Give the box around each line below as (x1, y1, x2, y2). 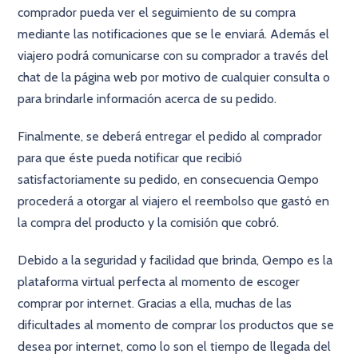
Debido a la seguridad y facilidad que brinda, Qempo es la (18, 253, 333, 268)
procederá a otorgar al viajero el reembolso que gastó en (18, 193, 330, 209)
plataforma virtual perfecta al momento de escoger (18, 274, 300, 289)
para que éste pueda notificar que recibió (18, 150, 243, 165)
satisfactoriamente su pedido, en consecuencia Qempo (18, 172, 320, 187)
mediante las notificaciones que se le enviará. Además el (18, 26, 330, 42)
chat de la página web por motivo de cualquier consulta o (18, 70, 331, 85)
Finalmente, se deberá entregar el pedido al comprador (18, 129, 323, 144)
